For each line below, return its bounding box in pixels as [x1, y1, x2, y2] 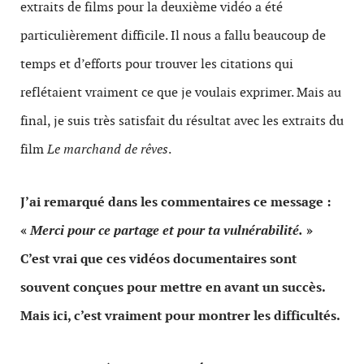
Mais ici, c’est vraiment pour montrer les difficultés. [20, 307, 340, 324]
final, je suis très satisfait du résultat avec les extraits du [20, 112, 344, 129]
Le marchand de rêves [47, 141, 168, 158]
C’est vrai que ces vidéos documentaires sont [20, 250, 297, 267]
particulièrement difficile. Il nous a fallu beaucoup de [20, 27, 326, 44]
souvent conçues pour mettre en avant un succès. [20, 279, 325, 296]
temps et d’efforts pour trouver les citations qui [20, 55, 293, 72]
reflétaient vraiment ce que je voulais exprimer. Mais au [20, 84, 341, 101]
